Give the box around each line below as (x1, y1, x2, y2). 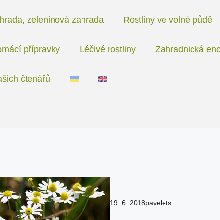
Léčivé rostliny (79, 44, 136, 54)
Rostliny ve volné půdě (123, 15, 212, 25)
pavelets (145, 198, 171, 207)
